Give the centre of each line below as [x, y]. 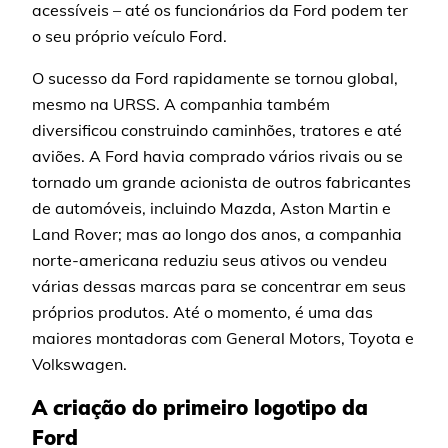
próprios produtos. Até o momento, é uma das [203, 312]
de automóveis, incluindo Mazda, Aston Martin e [212, 208]
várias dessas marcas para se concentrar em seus [219, 286]
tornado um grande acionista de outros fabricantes [222, 182]
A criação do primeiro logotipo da [200, 407]
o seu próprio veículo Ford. [130, 36]
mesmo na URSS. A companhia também [181, 104]
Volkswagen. [80, 364]
